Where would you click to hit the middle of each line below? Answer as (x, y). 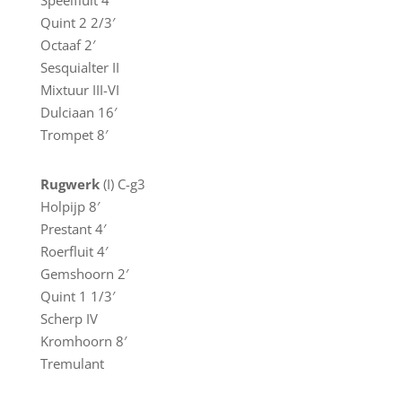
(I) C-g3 (122, 184)
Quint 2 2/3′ (77, 22)
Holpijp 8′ (70, 206)
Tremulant (72, 363)
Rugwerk (70, 184)
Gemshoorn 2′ (84, 274)
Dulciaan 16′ (78, 112)
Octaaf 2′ (67, 45)
